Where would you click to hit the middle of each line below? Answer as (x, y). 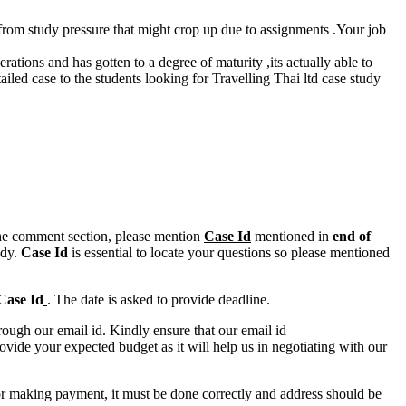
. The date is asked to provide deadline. (159, 300)
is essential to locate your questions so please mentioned (229, 252)
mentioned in (292, 236)
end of (352, 236)
